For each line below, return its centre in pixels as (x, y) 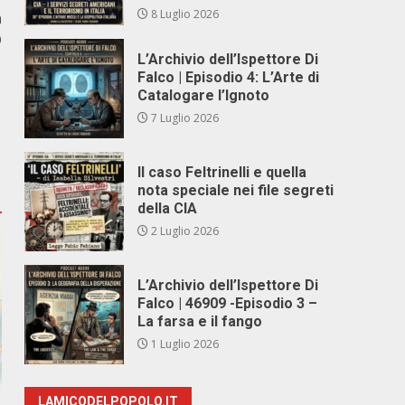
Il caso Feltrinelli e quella (222, 172)
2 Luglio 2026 (184, 231)
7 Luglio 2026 (184, 118)
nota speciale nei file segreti (236, 190)
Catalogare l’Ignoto (204, 95)
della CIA (168, 208)
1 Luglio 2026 (184, 344)
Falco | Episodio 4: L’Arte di (229, 77)
